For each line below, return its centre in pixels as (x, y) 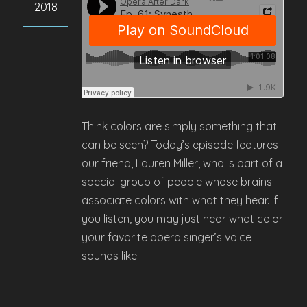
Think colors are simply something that (179, 126)
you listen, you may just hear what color (182, 219)
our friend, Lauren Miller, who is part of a (182, 163)
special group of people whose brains (177, 182)
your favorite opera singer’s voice (167, 237)
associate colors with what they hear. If (180, 200)
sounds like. (110, 256)
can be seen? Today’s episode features (180, 145)
